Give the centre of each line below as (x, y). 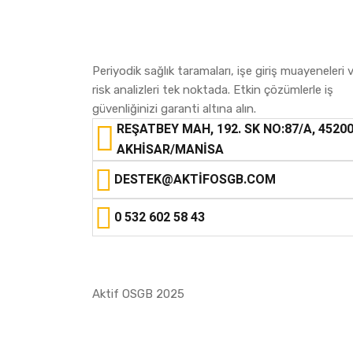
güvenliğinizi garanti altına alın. (174, 109)
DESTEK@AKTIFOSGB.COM (195, 180)
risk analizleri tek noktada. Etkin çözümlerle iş (213, 90)
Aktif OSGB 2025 (138, 294)
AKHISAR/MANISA (170, 150)
